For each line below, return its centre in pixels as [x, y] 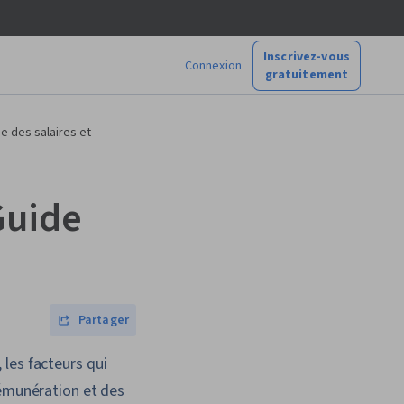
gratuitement [307, 74]
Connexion [213, 65]
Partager [103, 320]
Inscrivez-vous [307, 56]
